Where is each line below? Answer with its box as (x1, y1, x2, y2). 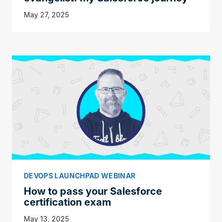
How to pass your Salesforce (24, 185, 162, 197)
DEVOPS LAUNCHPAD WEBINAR (24, 171, 136, 180)
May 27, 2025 (24, 10, 69, 19)
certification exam (24, 196, 111, 208)
